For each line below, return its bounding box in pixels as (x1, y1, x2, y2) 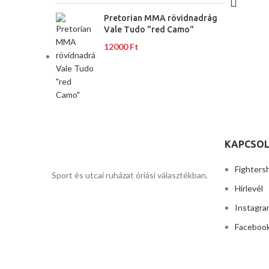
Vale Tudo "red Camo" (104, 25, 194, 34)
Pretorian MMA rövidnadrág (104, 13, 217, 23)
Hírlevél (235, 183, 263, 193)
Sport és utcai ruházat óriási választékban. (52, 170, 208, 180)
